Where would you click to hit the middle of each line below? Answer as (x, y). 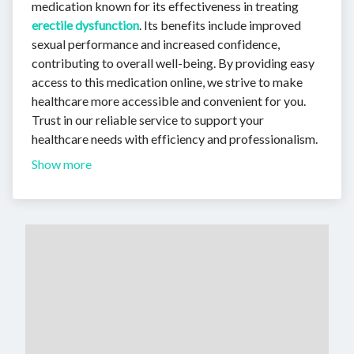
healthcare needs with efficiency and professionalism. (175, 139)
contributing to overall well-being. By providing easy (173, 63)
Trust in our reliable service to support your (148, 120)
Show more (62, 164)
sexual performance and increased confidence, (156, 44)
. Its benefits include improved (220, 25)
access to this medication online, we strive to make (167, 82)
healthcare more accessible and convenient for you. (169, 101)
